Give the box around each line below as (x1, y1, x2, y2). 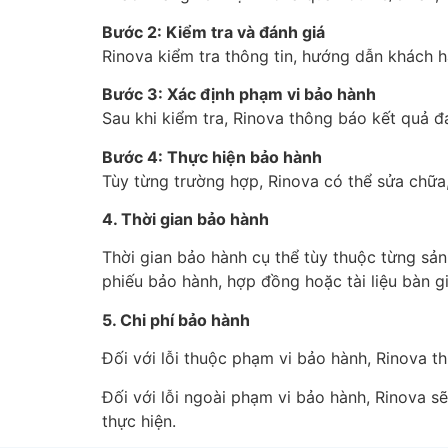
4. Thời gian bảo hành (102, 209, 269, 230)
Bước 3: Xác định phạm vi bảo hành (102, 84, 376, 105)
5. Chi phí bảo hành (102, 309, 250, 330)
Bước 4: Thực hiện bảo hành (102, 146, 322, 167)
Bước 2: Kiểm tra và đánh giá (102, 21, 325, 42)
